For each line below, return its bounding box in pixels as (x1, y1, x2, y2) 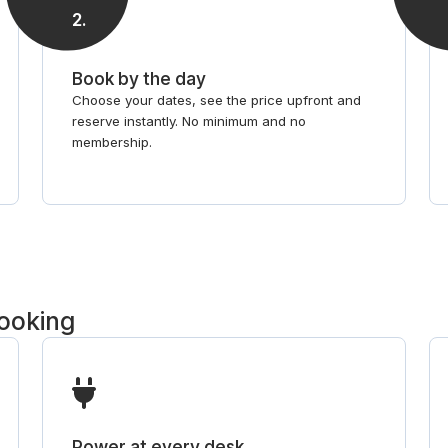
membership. (72, 133, 153, 150)
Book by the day (72, 67, 207, 89)
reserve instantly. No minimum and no (72, 112, 307, 129)
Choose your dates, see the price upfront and (72, 91, 362, 108)
